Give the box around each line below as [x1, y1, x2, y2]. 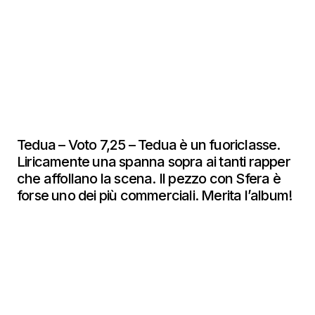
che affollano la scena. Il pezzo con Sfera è [17, 170, 281, 187]
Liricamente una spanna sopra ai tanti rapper [17, 153, 290, 170]
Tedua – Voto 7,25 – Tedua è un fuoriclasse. [17, 136, 281, 153]
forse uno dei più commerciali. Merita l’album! [17, 187, 295, 204]
